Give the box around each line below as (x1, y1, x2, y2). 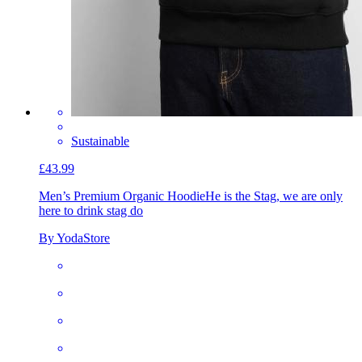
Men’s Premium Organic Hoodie (39, 189, 205, 204)
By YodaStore (39, 231, 110, 246)
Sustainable (71, 134, 129, 149)
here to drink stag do (39, 204, 143, 218)
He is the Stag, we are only (205, 189, 343, 204)
